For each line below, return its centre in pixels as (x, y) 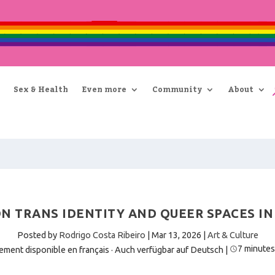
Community (177, 89)
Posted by (38, 235)
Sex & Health (41, 89)
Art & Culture (233, 235)
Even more (104, 89)
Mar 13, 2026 (176, 235)
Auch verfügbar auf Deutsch (169, 250)
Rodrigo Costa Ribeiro (102, 235)
